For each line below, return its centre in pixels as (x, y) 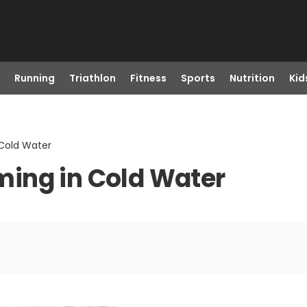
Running (34, 78)
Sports (198, 78)
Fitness (148, 78)
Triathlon (92, 78)
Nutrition (252, 78)
